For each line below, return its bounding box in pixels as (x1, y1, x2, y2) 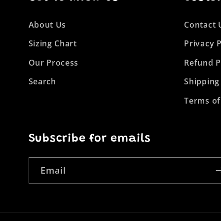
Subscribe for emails (28, 133, 151, 145)
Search (28, 76, 56, 87)
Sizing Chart (28, 38, 77, 49)
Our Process (28, 57, 79, 69)
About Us (28, 19, 67, 31)
